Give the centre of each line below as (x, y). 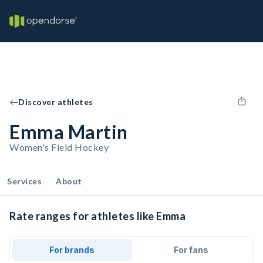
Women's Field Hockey (59, 147)
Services (24, 181)
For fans (191, 250)
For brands (72, 250)
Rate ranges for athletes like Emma (97, 216)
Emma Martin (69, 132)
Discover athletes (56, 102)
